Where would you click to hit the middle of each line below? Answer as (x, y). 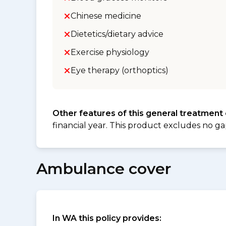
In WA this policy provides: (107, 218)
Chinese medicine (106, 16)
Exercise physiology (110, 52)
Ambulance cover (104, 169)
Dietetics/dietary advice (117, 34)
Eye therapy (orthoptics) (120, 70)
